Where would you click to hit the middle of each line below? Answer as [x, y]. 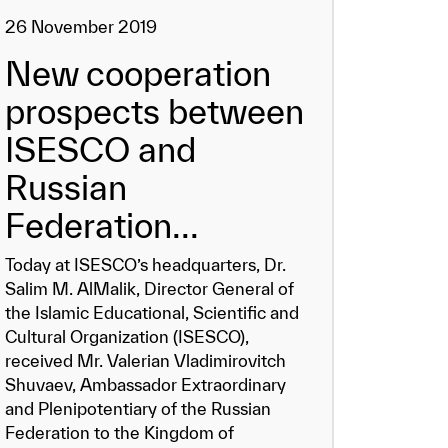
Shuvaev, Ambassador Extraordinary [146, 384]
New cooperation [138, 73]
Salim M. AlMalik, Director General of [150, 288]
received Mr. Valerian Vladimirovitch [146, 360]
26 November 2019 [81, 26]
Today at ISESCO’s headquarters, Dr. [146, 264]
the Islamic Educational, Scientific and [152, 312]
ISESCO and [101, 149]
